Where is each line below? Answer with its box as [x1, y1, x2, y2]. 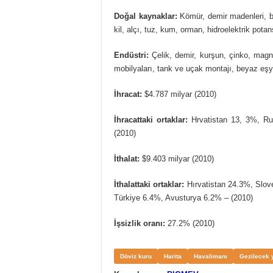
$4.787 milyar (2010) [142, 89, 216, 99]
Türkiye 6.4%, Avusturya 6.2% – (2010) [114, 193, 253, 202]
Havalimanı [194, 252, 227, 260]
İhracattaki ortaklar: [114, 115, 191, 124]
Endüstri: [114, 50, 152, 60]
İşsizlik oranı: [114, 218, 168, 228]
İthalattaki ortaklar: [114, 179, 187, 189]
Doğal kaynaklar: [114, 11, 180, 21]
